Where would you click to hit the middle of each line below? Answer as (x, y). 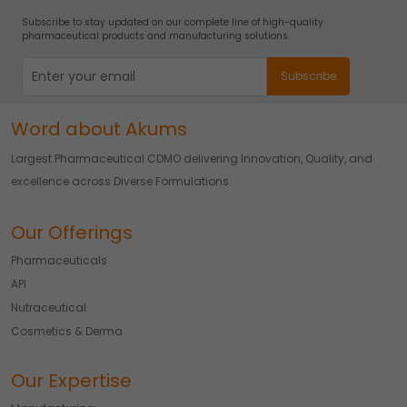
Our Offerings (72, 232)
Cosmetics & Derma (67, 331)
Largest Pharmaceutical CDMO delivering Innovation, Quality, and (192, 158)
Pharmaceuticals (59, 260)
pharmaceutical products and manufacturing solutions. (156, 35)
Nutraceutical (49, 307)
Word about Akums (99, 129)
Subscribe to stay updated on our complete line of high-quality (173, 22)
